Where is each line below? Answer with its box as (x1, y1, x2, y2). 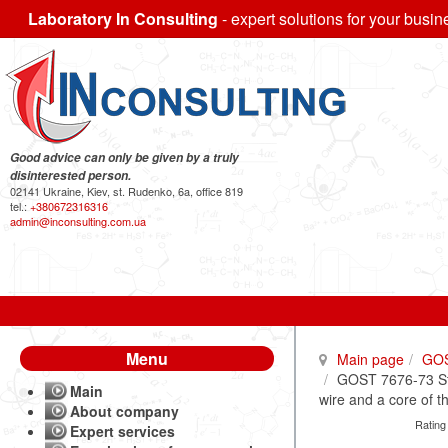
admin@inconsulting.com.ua (10, 213, 146, 229)
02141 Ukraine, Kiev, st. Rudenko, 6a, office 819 (10, 183, 243, 199)
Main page (336, 349, 404, 369)
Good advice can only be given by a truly (10, 149, 239, 166)
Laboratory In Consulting (28, 7, 218, 30)
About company (70, 401, 179, 421)
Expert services (70, 421, 175, 441)
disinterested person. (10, 167, 131, 184)
